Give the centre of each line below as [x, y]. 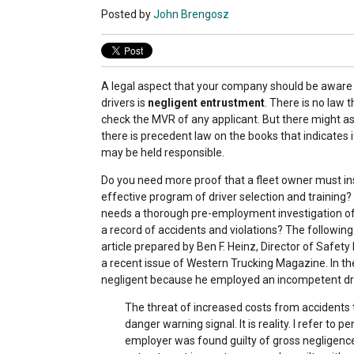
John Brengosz [191, 14]
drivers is [124, 102]
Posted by [127, 14]
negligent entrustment [206, 102]
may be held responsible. [163, 152]
